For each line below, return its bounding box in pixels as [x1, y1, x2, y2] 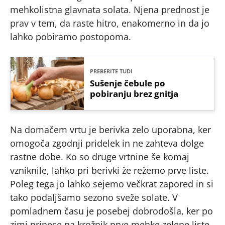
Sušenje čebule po [90, 77, 166, 89]
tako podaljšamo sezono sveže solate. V [10, 191, 178, 203]
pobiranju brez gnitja [90, 87, 179, 99]
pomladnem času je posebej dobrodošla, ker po [10, 204, 213, 217]
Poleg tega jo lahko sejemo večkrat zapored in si [10, 177, 213, 190]
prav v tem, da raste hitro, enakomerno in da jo [10, 17, 209, 29]
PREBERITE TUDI [90, 67, 133, 75]
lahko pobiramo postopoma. [10, 30, 131, 43]
